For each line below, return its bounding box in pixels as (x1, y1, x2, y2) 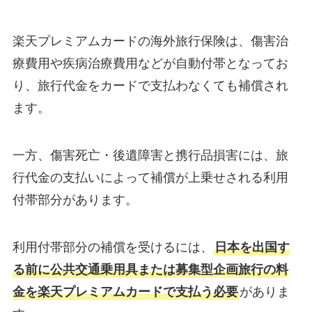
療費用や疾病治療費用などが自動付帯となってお (12, 56, 288, 70)
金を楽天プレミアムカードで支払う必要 (12, 284, 238, 299)
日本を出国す (214, 240, 290, 254)
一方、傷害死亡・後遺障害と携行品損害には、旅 (12, 148, 288, 162)
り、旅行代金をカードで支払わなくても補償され (12, 79, 288, 93)
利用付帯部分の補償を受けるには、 (12, 240, 213, 254)
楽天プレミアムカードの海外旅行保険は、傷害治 (12, 34, 288, 48)
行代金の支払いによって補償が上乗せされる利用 (12, 170, 288, 185)
